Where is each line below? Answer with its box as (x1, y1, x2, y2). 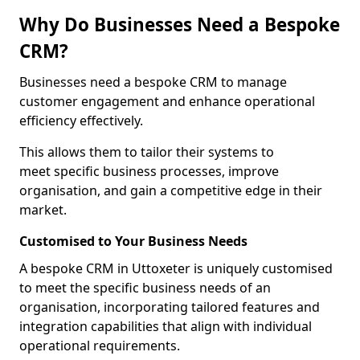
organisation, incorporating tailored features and (19, 298, 320, 316)
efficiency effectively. (19, 112, 143, 129)
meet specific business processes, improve (19, 162, 279, 180)
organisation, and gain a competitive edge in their (19, 182, 322, 199)
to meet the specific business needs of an (19, 279, 271, 297)
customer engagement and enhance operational (19, 92, 315, 110)
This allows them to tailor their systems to (19, 143, 274, 161)
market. (19, 201, 67, 219)
